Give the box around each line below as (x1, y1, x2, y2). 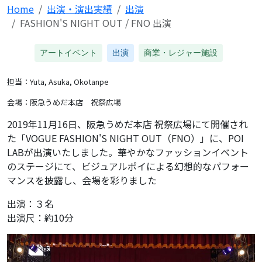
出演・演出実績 (47, 2, 112, 16)
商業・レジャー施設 (144, 47, 218, 59)
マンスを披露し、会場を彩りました (7, 173, 157, 188)
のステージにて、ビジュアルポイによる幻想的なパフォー (7, 159, 249, 174)
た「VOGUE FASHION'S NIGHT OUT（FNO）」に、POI (7, 131, 244, 146)
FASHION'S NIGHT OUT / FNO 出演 (20, 16, 171, 30)
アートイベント (40, 47, 97, 59)
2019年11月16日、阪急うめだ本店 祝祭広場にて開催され (7, 117, 248, 132)
